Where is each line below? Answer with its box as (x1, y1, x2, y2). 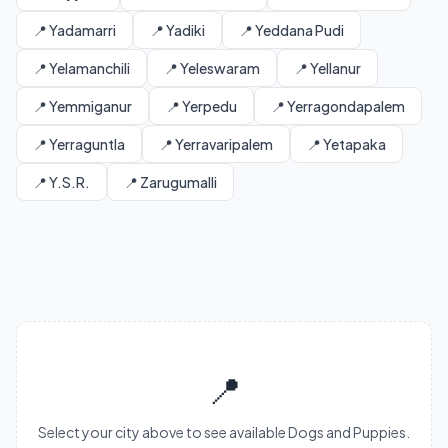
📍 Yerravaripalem (159, 135, 273, 153)
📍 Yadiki (150, 21, 205, 39)
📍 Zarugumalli (124, 173, 217, 191)
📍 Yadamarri (33, 21, 116, 39)
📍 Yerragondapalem (271, 97, 405, 115)
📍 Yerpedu (166, 97, 237, 115)
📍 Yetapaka (307, 135, 386, 153)
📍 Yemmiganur (33, 97, 132, 115)
